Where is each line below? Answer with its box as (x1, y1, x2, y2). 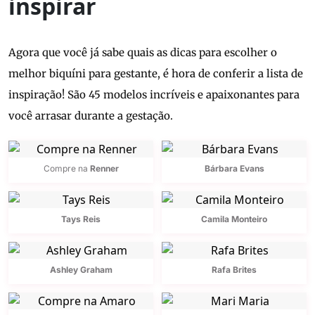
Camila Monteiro (201, 214, 267, 225)
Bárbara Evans (204, 163, 264, 174)
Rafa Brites (212, 264, 257, 276)
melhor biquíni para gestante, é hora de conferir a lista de (8, 67, 303, 81)
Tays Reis (61, 214, 101, 225)
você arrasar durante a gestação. (8, 109, 173, 123)
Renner (89, 163, 119, 174)
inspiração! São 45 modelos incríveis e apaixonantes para (8, 88, 300, 102)
